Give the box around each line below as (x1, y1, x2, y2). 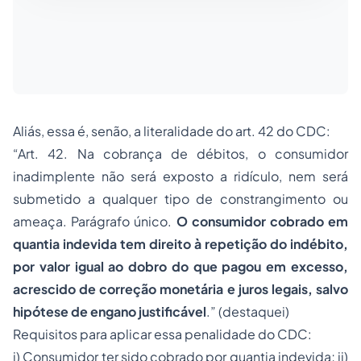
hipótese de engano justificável (13, 303, 206, 320)
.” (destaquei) (206, 303, 289, 320)
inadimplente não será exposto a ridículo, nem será (13, 168, 348, 185)
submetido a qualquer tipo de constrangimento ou (13, 190, 348, 207)
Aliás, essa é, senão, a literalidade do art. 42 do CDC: (13, 122, 330, 139)
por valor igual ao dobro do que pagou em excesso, (13, 258, 348, 275)
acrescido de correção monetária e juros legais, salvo (13, 280, 348, 297)
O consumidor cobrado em (172, 213, 349, 230)
